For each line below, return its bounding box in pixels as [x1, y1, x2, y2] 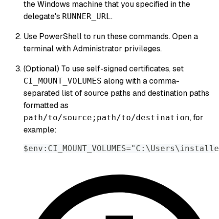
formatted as [23, 100, 68, 111]
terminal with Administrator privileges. [23, 44, 162, 54]
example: [23, 125, 57, 135]
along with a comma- [102, 76, 179, 87]
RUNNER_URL [62, 12, 111, 22]
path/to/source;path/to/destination [23, 113, 190, 123]
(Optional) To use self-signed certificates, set [23, 64, 184, 74]
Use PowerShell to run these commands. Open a [23, 31, 198, 42]
